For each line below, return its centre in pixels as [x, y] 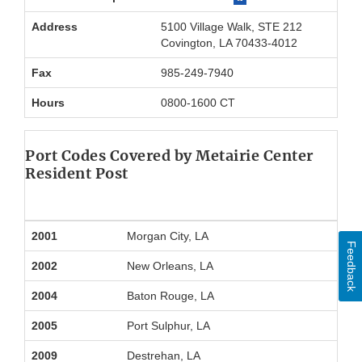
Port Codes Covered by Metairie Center [169, 156]
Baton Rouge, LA [170, 296]
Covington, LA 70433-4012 [229, 43]
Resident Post [77, 174]
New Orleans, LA [170, 266]
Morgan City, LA [168, 236]
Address [55, 27]
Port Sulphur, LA [168, 326]
